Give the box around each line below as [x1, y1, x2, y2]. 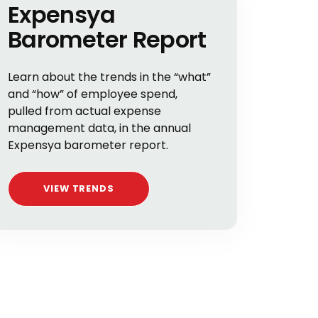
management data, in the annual [8, 120, 191, 136]
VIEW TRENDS [43, 182, 115, 194]
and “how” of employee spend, [8, 86, 177, 102]
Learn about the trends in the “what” [8, 69, 211, 85]
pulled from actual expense [8, 103, 161, 119]
